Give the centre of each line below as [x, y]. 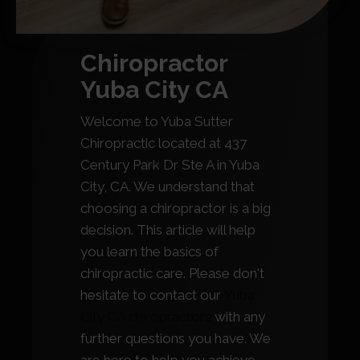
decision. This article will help [168, 230]
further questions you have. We [176, 339]
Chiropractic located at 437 [164, 143]
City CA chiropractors [146, 317]
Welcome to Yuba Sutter [157, 122]
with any [238, 317]
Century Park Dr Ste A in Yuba [170, 165]
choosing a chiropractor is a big [176, 209]
